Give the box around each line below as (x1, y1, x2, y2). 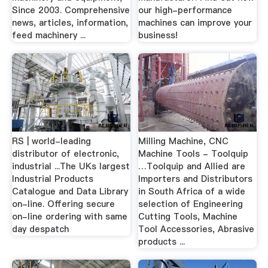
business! (138, 29, 178, 41)
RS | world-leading (11, 135, 91, 147)
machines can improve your (138, 16, 252, 29)
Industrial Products (11, 172, 93, 185)
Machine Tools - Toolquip (138, 147, 249, 160)
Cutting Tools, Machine (138, 210, 238, 223)
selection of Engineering (138, 197, 243, 210)
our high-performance (138, 4, 233, 16)
